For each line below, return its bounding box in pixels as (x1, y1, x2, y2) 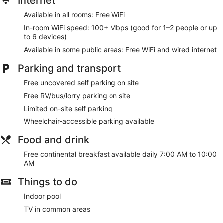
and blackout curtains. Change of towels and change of (12, 1, 193, 10)
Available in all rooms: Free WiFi (24, 10, 125, 19)
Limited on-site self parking (24, 104, 112, 112)
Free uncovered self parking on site (24, 78, 139, 87)
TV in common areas (24, 204, 90, 213)
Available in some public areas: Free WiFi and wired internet (24, 45, 217, 54)
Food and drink (18, 133, 89, 146)
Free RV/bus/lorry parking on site (24, 91, 130, 100)
